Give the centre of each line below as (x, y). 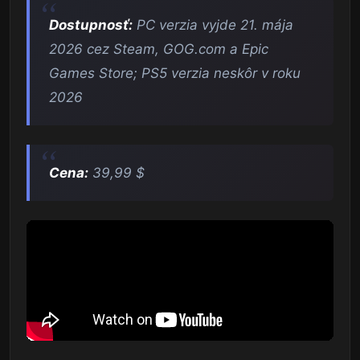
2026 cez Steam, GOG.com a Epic (159, 49)
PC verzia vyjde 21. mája (213, 25)
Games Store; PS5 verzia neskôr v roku (175, 74)
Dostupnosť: (91, 25)
